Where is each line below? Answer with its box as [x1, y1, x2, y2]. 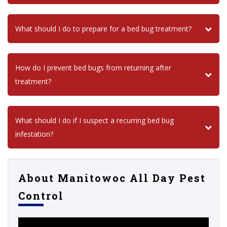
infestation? [15, 129, 53, 139]
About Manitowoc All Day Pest [18, 171, 206, 185]
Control [18, 189, 64, 203]
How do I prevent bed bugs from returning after [15, 63, 171, 73]
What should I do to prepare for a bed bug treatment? [15, 24, 192, 34]
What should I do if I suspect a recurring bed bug [15, 116, 174, 126]
